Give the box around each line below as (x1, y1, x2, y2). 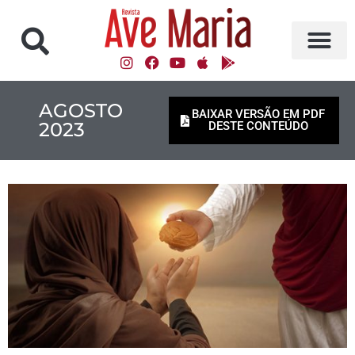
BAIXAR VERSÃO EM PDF (191, 107, 325, 121)
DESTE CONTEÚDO (208, 119, 308, 133)
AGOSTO (39, 99, 123, 122)
